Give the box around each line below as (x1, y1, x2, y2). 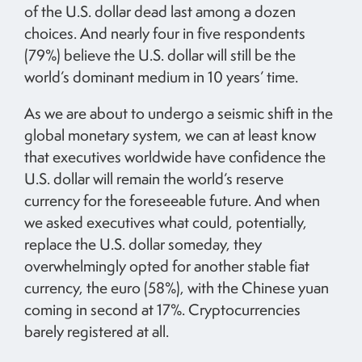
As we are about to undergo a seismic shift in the (24, 102, 333, 124)
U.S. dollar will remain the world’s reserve (24, 167, 284, 189)
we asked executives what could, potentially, (24, 211, 307, 233)
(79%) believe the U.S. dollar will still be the (24, 44, 296, 65)
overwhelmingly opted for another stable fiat (24, 255, 309, 276)
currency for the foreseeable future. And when (24, 189, 320, 211)
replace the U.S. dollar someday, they (24, 233, 262, 255)
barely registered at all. (24, 320, 169, 342)
